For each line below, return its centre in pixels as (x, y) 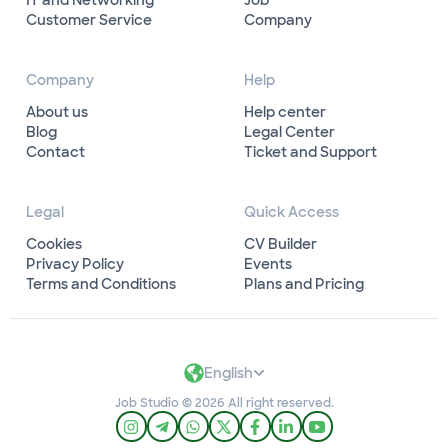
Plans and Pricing (304, 284)
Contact (55, 152)
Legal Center (289, 132)
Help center (285, 112)
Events (268, 264)
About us (57, 112)
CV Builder (280, 244)
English (228, 373)
